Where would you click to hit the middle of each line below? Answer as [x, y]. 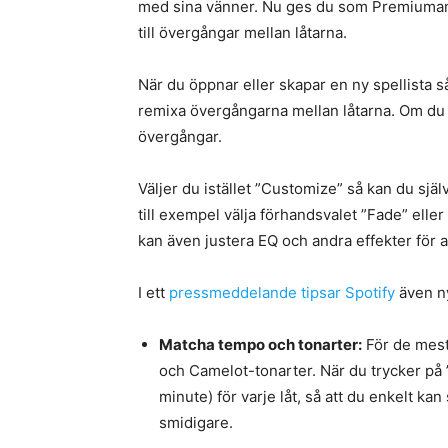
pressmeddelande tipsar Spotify [282, 293]
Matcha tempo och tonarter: [260, 345]
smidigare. [196, 423]
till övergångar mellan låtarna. [242, 33]
